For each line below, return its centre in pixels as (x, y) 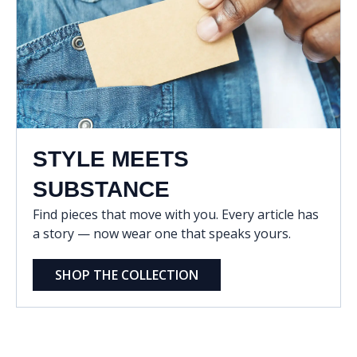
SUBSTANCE (101, 189)
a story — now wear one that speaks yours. (162, 233)
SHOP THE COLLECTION (127, 275)
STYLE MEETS (111, 159)
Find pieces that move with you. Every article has (176, 214)
